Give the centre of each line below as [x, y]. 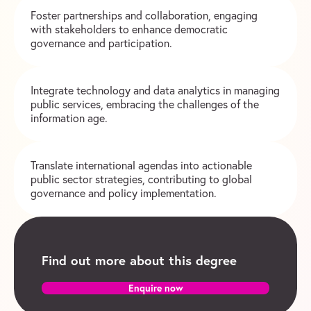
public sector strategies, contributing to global [141, 179]
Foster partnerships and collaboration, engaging [144, 16]
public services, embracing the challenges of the [145, 104]
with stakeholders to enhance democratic [129, 30]
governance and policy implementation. [124, 193]
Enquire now [155, 288]
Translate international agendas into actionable [141, 166]
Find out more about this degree [139, 260]
